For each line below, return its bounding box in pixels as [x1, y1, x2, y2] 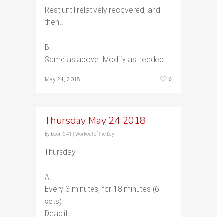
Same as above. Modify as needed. [45, 55, 166, 64]
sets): [45, 197, 63, 206]
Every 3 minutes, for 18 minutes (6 [45, 185, 159, 194]
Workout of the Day [75, 131, 114, 137]
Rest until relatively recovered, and [45, 5, 160, 15]
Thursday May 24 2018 [45, 114, 146, 127]
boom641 [51, 131, 72, 137]
